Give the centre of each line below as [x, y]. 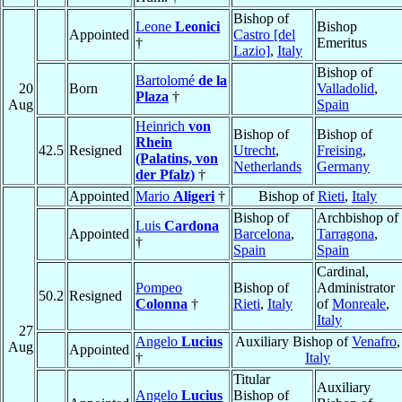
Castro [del [264, 35]
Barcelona [262, 234]
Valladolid [345, 89]
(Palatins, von [177, 159]
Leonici [197, 27]
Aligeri [194, 197]
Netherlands [267, 167]
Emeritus [342, 43]
